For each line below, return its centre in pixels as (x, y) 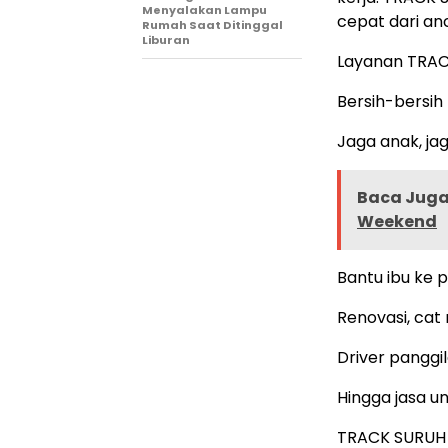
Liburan (166, 40)
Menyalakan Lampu (204, 10)
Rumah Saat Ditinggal (212, 25)
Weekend (397, 222)
